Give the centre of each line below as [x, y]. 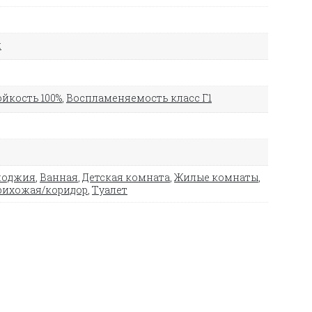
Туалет [110, 189]
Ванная [59, 177]
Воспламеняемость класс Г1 [139, 97]
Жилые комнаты [216, 177]
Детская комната [126, 177]
